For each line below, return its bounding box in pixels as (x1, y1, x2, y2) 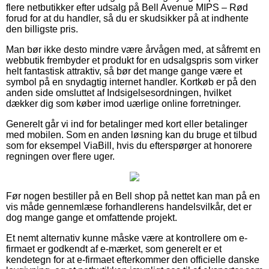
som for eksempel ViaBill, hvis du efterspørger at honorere (6, 140, 252, 151)
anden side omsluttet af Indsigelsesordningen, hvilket (6, 87, 231, 98)
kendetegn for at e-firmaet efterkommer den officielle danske (6, 254, 259, 265)
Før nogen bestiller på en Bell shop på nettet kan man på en (6, 190, 260, 201)
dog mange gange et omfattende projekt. (6, 212, 177, 223)
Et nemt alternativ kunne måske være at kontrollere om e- (6, 232, 247, 243)
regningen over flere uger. (6, 151, 115, 162)
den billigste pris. (6, 23, 78, 34)
